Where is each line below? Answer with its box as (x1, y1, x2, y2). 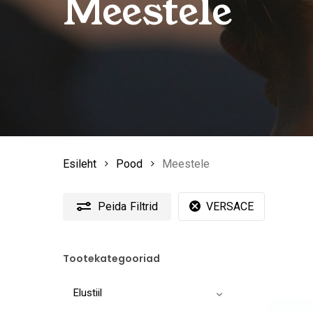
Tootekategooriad (63, 251, 160, 265)
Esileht (63, 156, 96, 170)
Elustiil (73, 286, 102, 300)
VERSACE (206, 199, 254, 213)
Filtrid (129, 199, 158, 213)
